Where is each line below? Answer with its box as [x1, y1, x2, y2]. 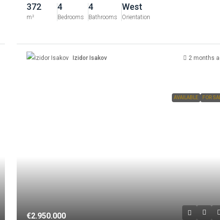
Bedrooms [57, 13, 84, 21]
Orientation [122, 13, 151, 21]
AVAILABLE [173, 95, 198, 101]
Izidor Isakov [73, 55, 108, 61]
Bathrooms [88, 13, 118, 21]
